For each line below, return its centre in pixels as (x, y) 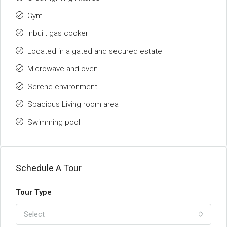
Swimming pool (54, 122)
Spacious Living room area (73, 104)
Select (34, 214)
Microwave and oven (63, 69)
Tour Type (34, 192)
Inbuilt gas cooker (58, 33)
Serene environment (62, 87)
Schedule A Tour (49, 168)
